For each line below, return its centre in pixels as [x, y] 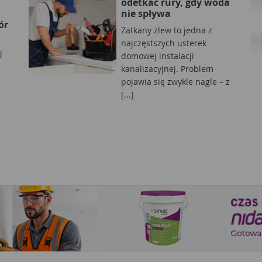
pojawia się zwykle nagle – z [175, 81]
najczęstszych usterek [164, 43]
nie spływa [146, 13]
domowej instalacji [158, 56]
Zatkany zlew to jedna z [167, 30]
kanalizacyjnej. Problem [167, 68]
